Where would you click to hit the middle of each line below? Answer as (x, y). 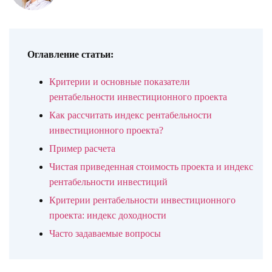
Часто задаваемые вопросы (105, 233)
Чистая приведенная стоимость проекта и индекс (151, 167)
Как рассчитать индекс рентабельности (131, 115)
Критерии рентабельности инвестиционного (142, 200)
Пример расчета (82, 148)
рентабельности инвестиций (108, 182)
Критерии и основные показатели (120, 82)
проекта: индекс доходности (108, 215)
